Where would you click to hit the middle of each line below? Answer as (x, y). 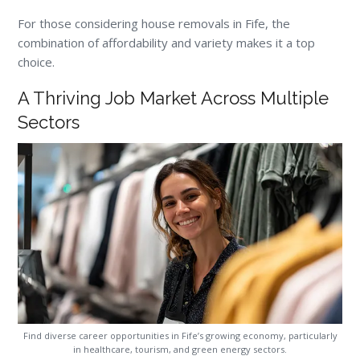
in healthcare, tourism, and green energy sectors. (180, 350)
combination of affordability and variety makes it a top (167, 42)
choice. (37, 61)
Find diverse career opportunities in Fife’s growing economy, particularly (180, 336)
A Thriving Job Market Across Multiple (174, 98)
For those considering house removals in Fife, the (154, 23)
